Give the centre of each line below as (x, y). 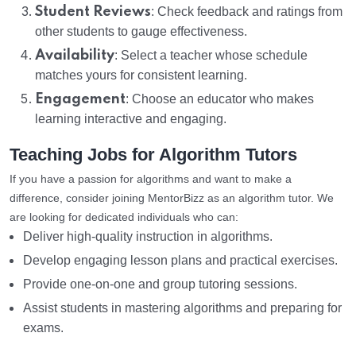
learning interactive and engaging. (131, 119)
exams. (43, 328)
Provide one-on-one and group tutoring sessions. (160, 284)
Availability (75, 56)
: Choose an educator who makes (220, 99)
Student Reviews (93, 12)
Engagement (80, 100)
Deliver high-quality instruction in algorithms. (148, 237)
